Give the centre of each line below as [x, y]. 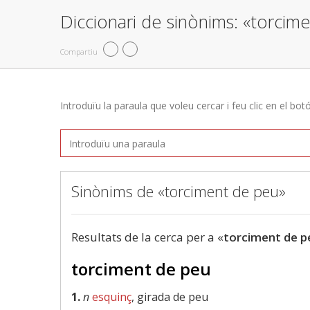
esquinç [112, 297]
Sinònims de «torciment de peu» [179, 191]
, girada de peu [170, 297]
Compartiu [79, 51]
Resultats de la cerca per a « [147, 237]
